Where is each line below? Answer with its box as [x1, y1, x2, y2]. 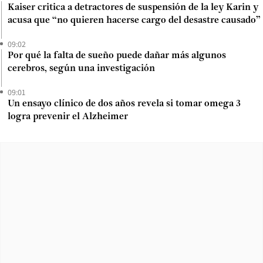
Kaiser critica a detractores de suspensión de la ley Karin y [8, 2, 258, 12]
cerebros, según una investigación [8, 63, 155, 73]
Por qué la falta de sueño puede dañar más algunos [8, 50, 226, 60]
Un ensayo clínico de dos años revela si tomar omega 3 [8, 99, 241, 109]
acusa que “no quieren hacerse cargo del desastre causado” [8, 15, 261, 25]
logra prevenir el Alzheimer [8, 112, 128, 122]
